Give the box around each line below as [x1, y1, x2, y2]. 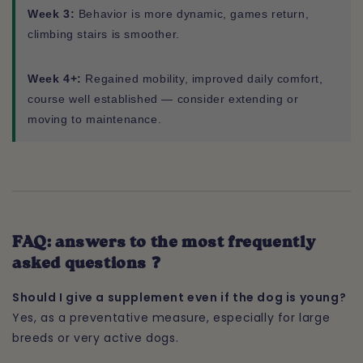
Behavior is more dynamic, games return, [75, 6, 310, 20]
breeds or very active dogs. [12, 330, 179, 347]
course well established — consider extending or [28, 92, 299, 105]
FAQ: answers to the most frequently [12, 234, 317, 251]
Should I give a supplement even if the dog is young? [12, 289, 347, 306]
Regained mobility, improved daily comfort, [81, 71, 323, 85]
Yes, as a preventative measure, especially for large [12, 310, 331, 327]
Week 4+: [28, 71, 82, 85]
